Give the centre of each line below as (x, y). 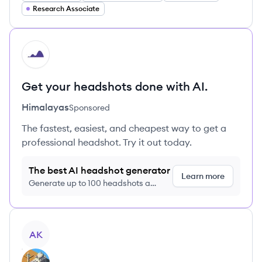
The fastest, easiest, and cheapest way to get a (124, 128)
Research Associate (66, 8)
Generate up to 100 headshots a (89, 183)
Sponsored (89, 108)
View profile (47, 227)
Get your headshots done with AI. (115, 86)
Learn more (203, 176)
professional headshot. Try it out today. (107, 142)
